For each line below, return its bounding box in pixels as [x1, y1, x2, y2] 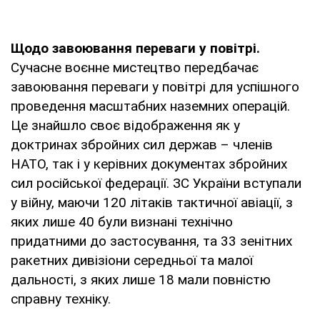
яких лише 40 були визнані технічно [11, 213, 233, 230]
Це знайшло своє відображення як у [11, 116, 240, 134]
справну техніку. [11, 290, 111, 307]
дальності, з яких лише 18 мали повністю [11, 271, 271, 288]
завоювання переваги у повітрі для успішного [11, 78, 299, 95]
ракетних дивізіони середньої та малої [11, 251, 253, 269]
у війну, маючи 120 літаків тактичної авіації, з [11, 194, 293, 211]
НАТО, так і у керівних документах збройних [11, 155, 287, 172]
